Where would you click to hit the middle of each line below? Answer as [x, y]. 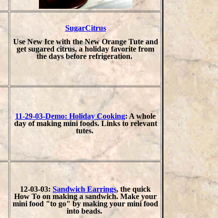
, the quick [134, 189]
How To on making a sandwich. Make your [85, 196]
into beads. [85, 211]
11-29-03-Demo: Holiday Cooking [70, 116]
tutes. [85, 131]
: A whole [140, 116]
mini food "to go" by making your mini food [85, 204]
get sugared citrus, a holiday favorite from [85, 49]
